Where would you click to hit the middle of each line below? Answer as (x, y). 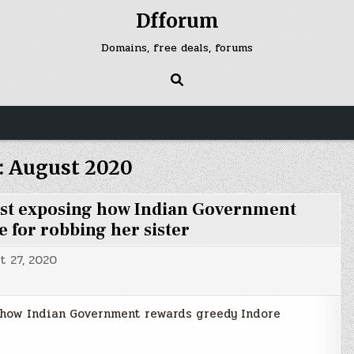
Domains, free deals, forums (177, 48)
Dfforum (177, 21)
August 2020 (70, 168)
